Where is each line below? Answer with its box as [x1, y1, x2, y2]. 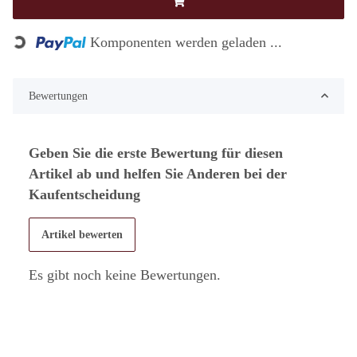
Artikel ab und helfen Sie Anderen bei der [29, 165, 287, 182]
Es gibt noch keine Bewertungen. [29, 266, 221, 283]
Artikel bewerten [41, 228, 123, 241]
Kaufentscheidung [29, 186, 140, 202]
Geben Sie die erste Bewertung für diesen [29, 144, 283, 161]
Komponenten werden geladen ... [90, 33, 283, 50]
